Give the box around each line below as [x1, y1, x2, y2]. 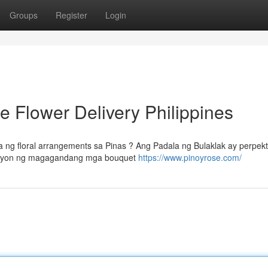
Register [56, 9, 87, 21]
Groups [10, 9, 38, 21]
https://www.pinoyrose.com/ [138, 151, 242, 163]
